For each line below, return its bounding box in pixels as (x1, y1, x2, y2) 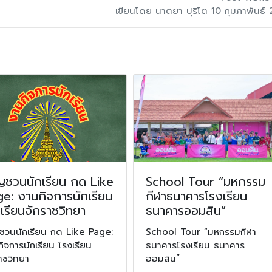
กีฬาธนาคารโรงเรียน (145, 186, 247, 205)
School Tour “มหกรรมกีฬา (145, 225, 256, 239)
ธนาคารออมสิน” (145, 201, 226, 220)
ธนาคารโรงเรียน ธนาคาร (145, 238, 245, 252)
